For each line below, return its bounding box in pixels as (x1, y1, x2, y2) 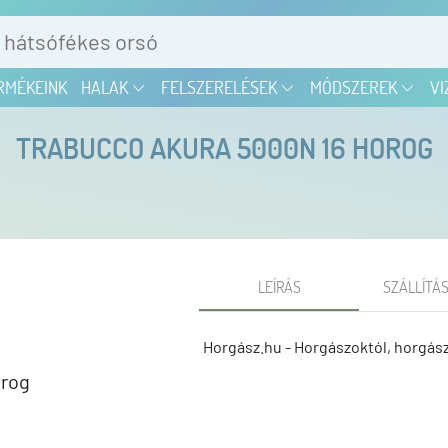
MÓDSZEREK (309, 76, 401, 99)
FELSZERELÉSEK (161, 76, 281, 99)
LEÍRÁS (257, 277, 301, 298)
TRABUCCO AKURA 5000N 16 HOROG (15, 129, 433, 167)
